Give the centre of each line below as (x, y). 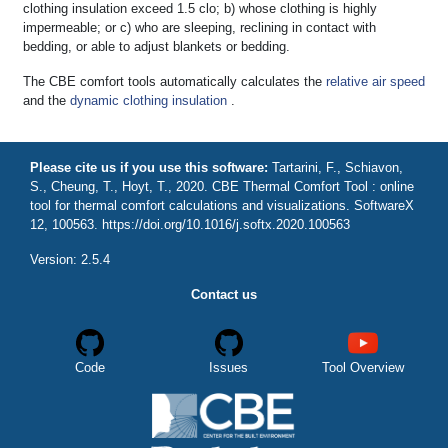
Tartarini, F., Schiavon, (337, 168)
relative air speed (375, 82)
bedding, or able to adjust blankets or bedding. (156, 47)
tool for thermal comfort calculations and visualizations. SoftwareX (222, 206)
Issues (229, 368)
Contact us (224, 295)
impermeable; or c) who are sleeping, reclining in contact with (199, 28)
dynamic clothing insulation (148, 101)
